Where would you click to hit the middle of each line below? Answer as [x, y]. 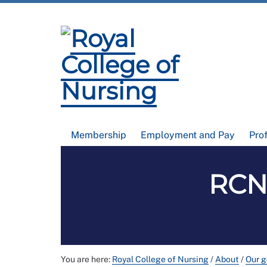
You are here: [86, 259]
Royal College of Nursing [160, 259]
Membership [99, 135]
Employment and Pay [187, 135]
